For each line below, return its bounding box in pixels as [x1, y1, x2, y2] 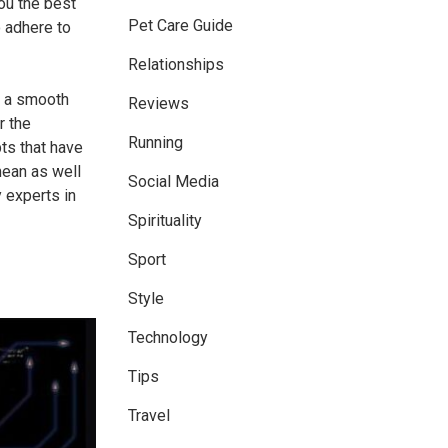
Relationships [128, 55, 224, 75]
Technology [128, 328, 208, 348]
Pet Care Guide [128, 16, 233, 36]
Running [128, 133, 183, 153]
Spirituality [128, 211, 202, 231]
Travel [128, 406, 170, 426]
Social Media [128, 172, 219, 192]
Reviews [128, 94, 189, 114]
